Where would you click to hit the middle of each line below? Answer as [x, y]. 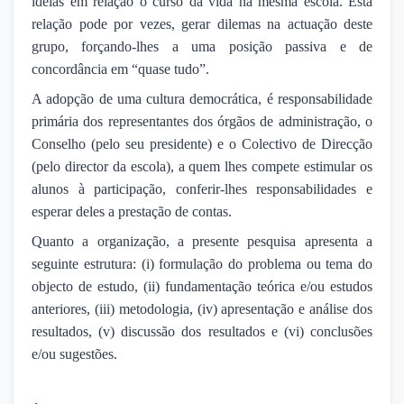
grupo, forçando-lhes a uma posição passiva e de [202, 46]
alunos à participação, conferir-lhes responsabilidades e [202, 188]
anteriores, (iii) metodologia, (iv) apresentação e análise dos [202, 308]
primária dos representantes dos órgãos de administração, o [202, 121]
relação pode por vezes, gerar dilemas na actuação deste [202, 23]
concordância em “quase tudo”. [120, 69]
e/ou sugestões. [74, 353]
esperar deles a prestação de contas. [132, 211]
